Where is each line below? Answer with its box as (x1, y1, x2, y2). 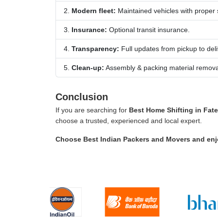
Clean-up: (72, 63, 104, 72)
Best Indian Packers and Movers (83, 135, 190, 143)
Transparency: (72, 44, 119, 53)
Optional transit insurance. (107, 25, 190, 34)
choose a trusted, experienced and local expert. (55, 116, 202, 125)
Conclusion (55, 91, 108, 102)
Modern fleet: (72, 6, 116, 15)
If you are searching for (55, 106, 129, 114)
